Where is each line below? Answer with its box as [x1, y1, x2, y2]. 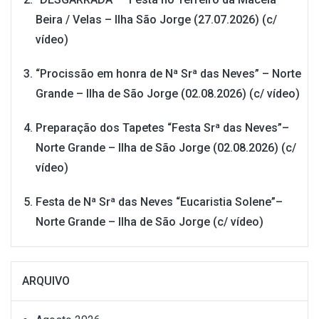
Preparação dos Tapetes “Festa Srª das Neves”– [36, 121, 289, 135]
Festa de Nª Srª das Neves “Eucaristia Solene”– [36, 195, 283, 209]
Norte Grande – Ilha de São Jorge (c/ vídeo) [36, 215, 263, 229]
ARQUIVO [22, 274, 70, 288]
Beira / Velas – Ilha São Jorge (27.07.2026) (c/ [36, 13, 277, 27]
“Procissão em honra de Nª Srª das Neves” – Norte [36, 67, 301, 81]
